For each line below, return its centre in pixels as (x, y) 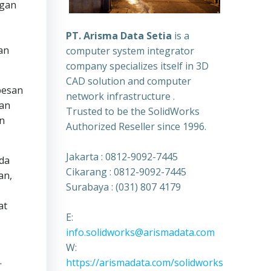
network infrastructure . (120, 96)
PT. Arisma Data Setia (119, 35)
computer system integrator (130, 51)
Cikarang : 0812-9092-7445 (126, 171)
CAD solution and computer (128, 81)
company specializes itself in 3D (137, 66)
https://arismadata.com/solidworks (144, 262)
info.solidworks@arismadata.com (140, 232)
